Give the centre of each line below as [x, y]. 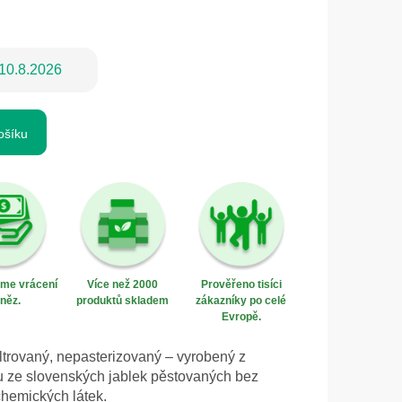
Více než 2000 [123, 285]
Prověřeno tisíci [241, 285]
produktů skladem [123, 301]
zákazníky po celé [241, 301]
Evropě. [241, 317]
